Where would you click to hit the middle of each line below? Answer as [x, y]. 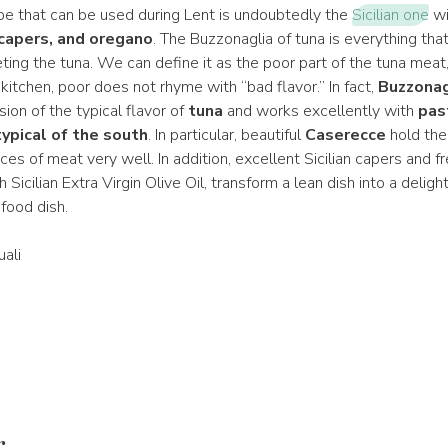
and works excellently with [320, 111]
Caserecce [345, 135]
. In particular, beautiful [226, 135]
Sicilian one [390, 15]
